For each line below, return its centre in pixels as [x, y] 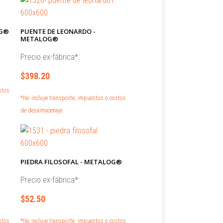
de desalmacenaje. [42, 111]
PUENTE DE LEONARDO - [58, 31]
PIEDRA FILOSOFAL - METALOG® [71, 162]
